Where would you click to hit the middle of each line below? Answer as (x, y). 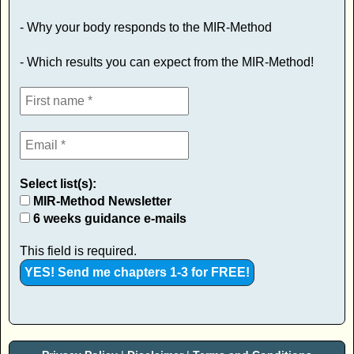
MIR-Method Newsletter (101, 201)
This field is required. (78, 250)
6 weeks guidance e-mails (108, 218)
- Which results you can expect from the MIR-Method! (167, 62)
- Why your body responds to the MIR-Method (146, 27)
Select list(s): (58, 183)
